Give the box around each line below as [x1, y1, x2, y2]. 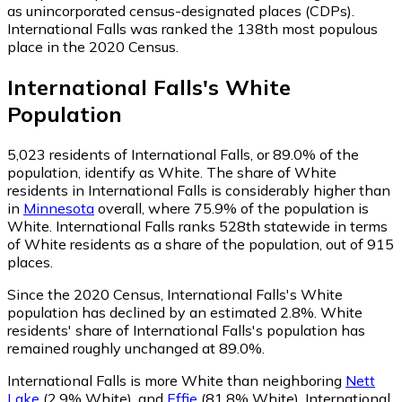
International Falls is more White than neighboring [7, 371, 345, 389]
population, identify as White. [7, 162, 206, 181]
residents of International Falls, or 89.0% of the [46, 144, 359, 163]
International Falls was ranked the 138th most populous [7, 19, 378, 38]
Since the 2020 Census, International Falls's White [7, 284, 343, 303]
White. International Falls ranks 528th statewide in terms [7, 216, 388, 235]
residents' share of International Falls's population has [7, 320, 365, 339]
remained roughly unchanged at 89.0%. [7, 338, 265, 357]
